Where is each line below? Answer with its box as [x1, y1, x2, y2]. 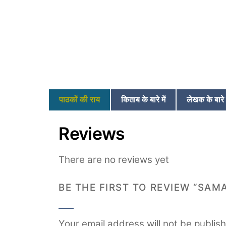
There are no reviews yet [59, 153, 169, 165]
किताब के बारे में [121, 93, 165, 105]
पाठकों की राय [59, 93, 100, 105]
